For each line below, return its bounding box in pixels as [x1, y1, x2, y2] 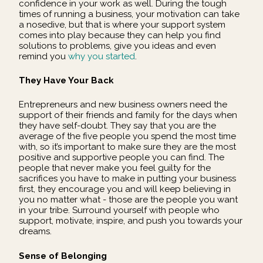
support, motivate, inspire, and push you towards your [19, 215, 242, 227]
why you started [68, 50, 135, 62]
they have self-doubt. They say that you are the [19, 120, 216, 131]
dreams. [19, 226, 54, 237]
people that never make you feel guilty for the [19, 163, 211, 174]
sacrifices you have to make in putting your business [19, 173, 236, 184]
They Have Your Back [19, 75, 114, 86]
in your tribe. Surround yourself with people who [19, 205, 220, 216]
